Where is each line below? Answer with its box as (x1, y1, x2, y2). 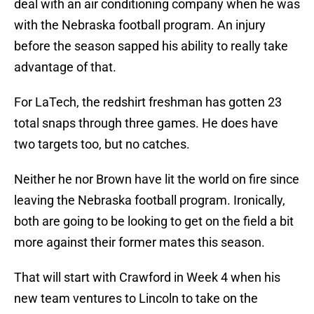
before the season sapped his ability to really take (14, 39, 288, 54)
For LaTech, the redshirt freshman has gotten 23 (14, 95, 282, 110)
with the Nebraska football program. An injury (14, 18, 266, 33)
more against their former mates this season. (14, 235, 265, 250)
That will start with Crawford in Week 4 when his (14, 270, 280, 285)
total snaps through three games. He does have (14, 116, 278, 131)
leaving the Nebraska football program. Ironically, (14, 193, 285, 208)
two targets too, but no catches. (14, 137, 190, 152)
